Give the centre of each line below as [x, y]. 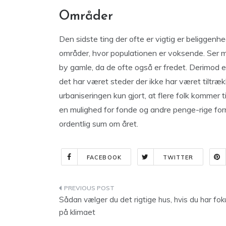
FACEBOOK [104, 157]
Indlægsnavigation [115, 190]
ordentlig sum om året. [99, 124]
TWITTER [178, 157]
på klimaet [77, 212]
